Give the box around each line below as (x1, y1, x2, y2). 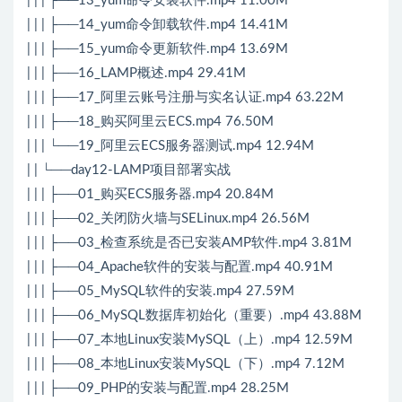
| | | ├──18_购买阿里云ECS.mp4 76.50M (27, 115, 274, 129)
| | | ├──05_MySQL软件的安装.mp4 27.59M (27, 284, 294, 299)
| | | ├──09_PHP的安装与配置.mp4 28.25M (27, 381, 289, 396)
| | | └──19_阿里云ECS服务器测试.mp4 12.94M (27, 139, 314, 153)
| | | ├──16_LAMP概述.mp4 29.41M (27, 66, 246, 81)
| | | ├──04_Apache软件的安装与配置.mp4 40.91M (27, 260, 333, 275)
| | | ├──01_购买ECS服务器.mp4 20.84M (27, 188, 274, 202)
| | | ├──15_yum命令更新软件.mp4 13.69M (27, 42, 288, 57)
